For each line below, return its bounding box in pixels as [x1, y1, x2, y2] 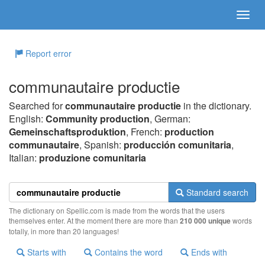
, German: [150, 112, 190, 125]
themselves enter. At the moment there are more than [9, 215, 180, 225]
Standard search [184, 186, 248, 198]
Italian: [9, 151, 39, 164]
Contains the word [92, 246, 163, 258]
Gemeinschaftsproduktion [9, 125, 126, 138]
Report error [23, 47, 72, 59]
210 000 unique [180, 215, 231, 226]
